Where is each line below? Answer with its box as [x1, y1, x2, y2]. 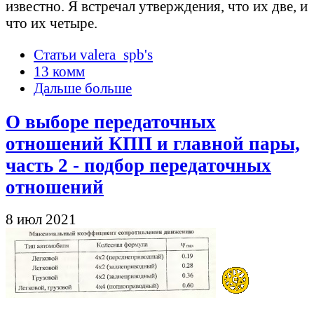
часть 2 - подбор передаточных [6, 154, 271, 176]
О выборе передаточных [6, 111, 216, 132]
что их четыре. [6, 14, 97, 31]
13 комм [34, 62, 85, 79]
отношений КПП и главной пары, [6, 132, 300, 154]
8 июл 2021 [6, 210, 76, 227]
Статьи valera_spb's [34, 46, 153, 62]
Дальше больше [34, 79, 132, 96]
